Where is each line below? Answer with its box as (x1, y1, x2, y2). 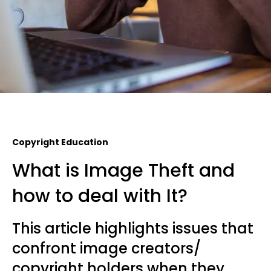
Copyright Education (12, 136, 108, 148)
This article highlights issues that (12, 218, 253, 238)
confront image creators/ (12, 238, 201, 258)
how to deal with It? (12, 183, 188, 209)
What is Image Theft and (12, 158, 235, 183)
